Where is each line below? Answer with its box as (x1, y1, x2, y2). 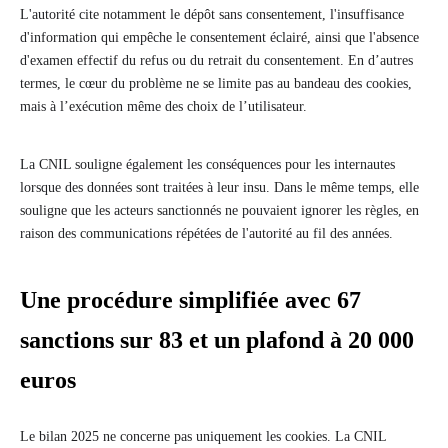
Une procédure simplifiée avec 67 (20, 287, 361, 314)
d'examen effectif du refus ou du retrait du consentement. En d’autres (20, 53, 413, 69)
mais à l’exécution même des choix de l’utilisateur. (20, 99, 307, 115)
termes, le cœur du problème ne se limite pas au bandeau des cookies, (20, 76, 412, 92)
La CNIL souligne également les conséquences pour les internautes (20, 157, 395, 173)
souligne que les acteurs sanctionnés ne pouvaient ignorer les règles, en (20, 203, 419, 219)
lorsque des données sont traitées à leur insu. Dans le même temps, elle (20, 180, 419, 196)
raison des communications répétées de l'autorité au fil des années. (20, 226, 393, 242)
